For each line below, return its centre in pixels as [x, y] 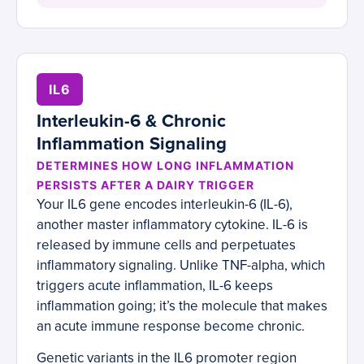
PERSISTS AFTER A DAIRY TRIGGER [145, 185]
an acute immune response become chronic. [171, 327]
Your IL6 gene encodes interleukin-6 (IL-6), [165, 205]
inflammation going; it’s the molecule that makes [182, 306]
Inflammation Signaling [132, 144]
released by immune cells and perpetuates [166, 245]
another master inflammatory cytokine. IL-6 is [172, 225]
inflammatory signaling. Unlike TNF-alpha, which [181, 266]
